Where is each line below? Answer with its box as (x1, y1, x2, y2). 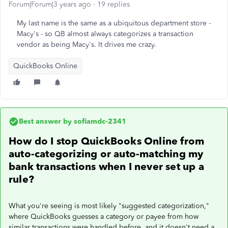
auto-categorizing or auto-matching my (9, 148, 204, 160)
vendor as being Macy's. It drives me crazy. (17, 40, 156, 49)
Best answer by (19, 117, 72, 126)
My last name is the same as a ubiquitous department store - (17, 19, 211, 27)
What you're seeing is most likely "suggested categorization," (9, 202, 209, 210)
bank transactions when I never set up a (9, 160, 204, 173)
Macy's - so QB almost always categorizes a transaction (17, 30, 193, 38)
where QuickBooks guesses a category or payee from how (9, 212, 198, 221)
